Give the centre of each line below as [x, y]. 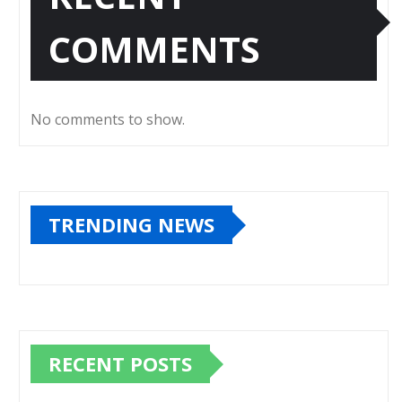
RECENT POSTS [120, 364]
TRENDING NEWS [131, 225]
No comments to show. [108, 120]
